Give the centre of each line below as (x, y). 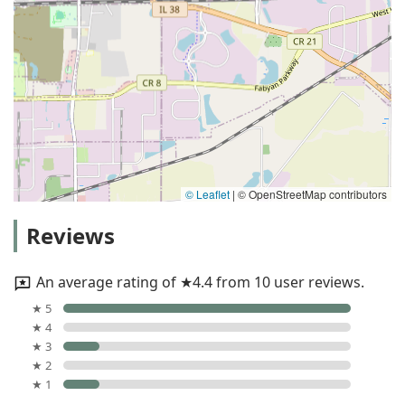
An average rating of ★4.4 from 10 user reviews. (200, 283)
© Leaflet (207, 194)
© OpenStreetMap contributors (311, 194)
